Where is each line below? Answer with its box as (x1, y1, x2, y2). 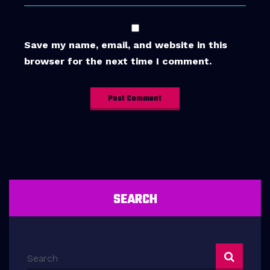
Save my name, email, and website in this (24, 39, 227, 51)
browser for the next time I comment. (24, 55, 212, 67)
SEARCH (113, 189, 157, 210)
